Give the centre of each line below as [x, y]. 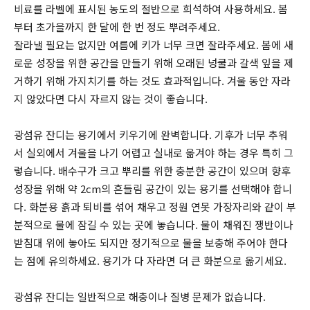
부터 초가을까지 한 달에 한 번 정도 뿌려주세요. [117, 26]
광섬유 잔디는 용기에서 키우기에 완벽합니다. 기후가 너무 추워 [151, 134]
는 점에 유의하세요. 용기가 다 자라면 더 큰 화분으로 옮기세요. [150, 260]
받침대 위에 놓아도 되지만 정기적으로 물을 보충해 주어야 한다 [151, 242]
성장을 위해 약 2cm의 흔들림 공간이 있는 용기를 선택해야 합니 [153, 188]
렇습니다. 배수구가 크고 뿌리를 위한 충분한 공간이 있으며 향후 [152, 170]
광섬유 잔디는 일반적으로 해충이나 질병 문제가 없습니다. [140, 296]
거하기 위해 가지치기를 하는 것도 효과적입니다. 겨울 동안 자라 [152, 80]
